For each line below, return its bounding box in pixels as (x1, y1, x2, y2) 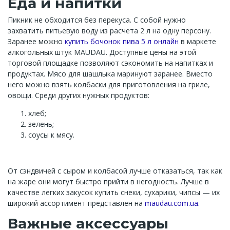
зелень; (28, 119, 54, 129)
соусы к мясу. (28, 130, 74, 140)
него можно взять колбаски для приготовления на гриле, (8, 80, 210, 89)
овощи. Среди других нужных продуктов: (8, 90, 149, 100)
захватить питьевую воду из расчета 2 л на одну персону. (8, 26, 211, 35)
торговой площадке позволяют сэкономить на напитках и (8, 58, 213, 68)
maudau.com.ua (145, 198, 198, 208)
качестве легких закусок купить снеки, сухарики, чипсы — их (8, 187, 220, 197)
